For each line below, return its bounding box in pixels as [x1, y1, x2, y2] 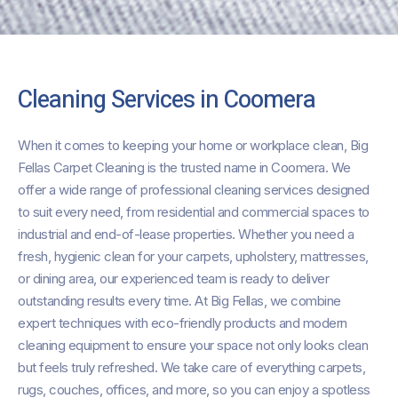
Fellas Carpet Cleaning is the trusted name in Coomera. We [18, 159, 351, 177]
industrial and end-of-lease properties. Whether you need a [18, 226, 354, 243]
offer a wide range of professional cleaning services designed [18, 181, 370, 199]
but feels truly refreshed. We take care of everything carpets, [18, 359, 365, 377]
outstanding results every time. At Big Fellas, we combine [18, 292, 341, 310]
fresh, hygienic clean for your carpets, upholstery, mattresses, [18, 248, 369, 266]
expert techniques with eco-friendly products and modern [18, 314, 347, 332]
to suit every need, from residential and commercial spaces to [18, 203, 370, 221]
